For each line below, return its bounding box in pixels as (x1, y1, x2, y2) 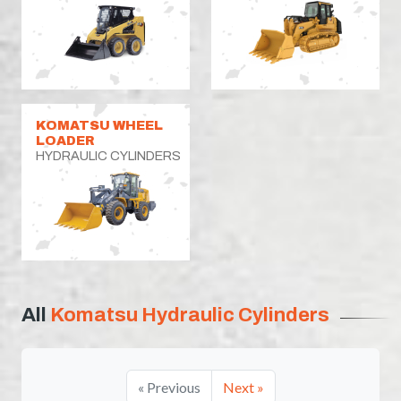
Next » (222, 378, 264, 396)
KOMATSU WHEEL (36, 117, 163, 132)
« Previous (137, 378, 200, 396)
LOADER (36, 132, 94, 148)
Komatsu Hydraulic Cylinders (50, 303, 329, 326)
